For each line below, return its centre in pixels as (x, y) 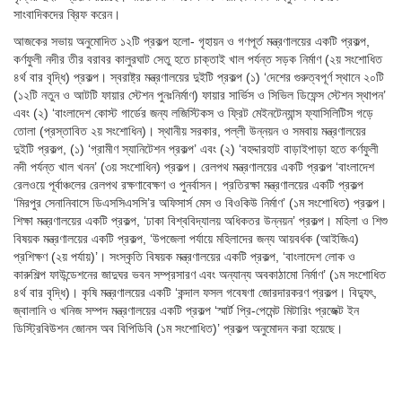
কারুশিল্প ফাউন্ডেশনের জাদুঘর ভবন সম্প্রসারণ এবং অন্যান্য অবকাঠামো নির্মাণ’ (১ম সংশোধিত (200, 275)
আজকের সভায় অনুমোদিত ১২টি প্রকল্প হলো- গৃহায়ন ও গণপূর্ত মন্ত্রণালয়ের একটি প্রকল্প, (192, 42)
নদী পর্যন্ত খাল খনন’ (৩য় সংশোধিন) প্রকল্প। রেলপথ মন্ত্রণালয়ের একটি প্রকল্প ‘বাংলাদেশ (194, 167)
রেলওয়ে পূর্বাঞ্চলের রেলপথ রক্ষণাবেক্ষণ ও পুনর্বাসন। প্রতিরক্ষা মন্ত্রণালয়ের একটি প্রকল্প (188, 185)
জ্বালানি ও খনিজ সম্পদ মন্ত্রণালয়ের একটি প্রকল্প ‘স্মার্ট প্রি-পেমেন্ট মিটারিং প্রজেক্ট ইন (186, 311)
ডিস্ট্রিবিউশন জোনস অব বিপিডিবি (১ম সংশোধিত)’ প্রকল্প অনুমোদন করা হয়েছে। (178, 329)
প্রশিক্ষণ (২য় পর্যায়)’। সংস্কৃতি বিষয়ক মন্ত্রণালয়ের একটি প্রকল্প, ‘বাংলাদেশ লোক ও (184, 257)
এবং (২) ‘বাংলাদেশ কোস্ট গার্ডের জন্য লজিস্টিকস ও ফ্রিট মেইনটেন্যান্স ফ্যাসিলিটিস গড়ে (193, 114)
